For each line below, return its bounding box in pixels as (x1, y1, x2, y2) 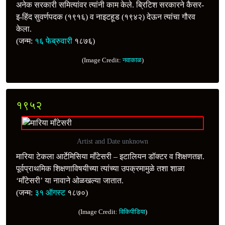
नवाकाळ (122, 56, 142, 64)
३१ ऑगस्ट (35, 188, 65, 197)
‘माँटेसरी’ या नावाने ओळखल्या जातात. (16, 176, 124, 185)
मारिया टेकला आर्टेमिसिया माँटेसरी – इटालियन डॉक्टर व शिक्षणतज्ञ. (16, 152, 204, 161)
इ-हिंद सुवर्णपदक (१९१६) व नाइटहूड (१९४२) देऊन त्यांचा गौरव (16, 12, 195, 21)
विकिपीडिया (119, 207, 145, 215)
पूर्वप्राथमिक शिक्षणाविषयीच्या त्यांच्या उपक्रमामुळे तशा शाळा (16, 164, 185, 173)
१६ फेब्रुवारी (35, 36, 72, 45)
